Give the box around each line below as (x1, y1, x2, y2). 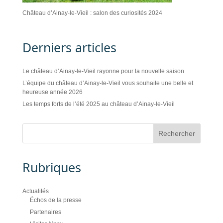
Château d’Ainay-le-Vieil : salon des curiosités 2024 (22, 9, 162, 16)
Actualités (22, 188, 49, 195)
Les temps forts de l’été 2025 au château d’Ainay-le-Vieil (22, 101, 175, 108)
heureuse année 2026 (22, 89, 83, 96)
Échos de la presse (29, 197, 82, 204)
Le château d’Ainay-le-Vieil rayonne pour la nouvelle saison (22, 68, 184, 75)
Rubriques (22, 159, 81, 176)
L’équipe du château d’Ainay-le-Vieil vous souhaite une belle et (22, 80, 193, 87)
